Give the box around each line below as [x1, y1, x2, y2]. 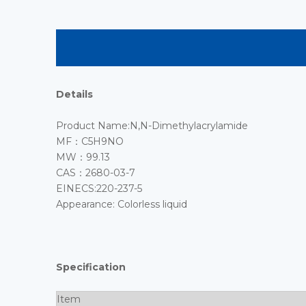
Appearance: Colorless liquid [56, 198, 187, 210]
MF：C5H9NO [56, 135, 124, 148]
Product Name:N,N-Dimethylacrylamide [56, 120, 248, 132]
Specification [56, 261, 126, 273]
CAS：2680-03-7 [56, 167, 135, 179]
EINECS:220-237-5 [56, 182, 142, 195]
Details [56, 88, 93, 100]
